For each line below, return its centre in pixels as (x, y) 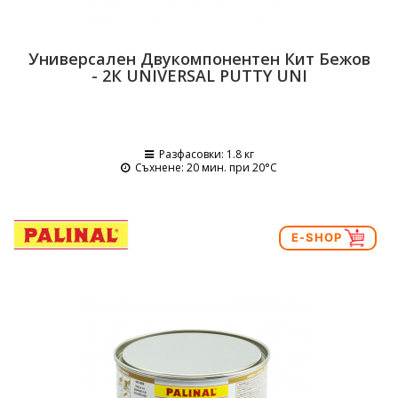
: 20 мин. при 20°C (229, 167)
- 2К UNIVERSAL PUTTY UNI (199, 76)
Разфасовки (190, 154)
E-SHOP (318, 237)
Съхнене (158, 167)
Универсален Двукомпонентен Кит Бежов (199, 59)
